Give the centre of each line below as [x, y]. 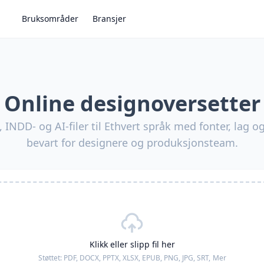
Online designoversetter [132, 103]
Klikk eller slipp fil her [132, 244]
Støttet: [51, 258]
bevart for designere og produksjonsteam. [132, 143]
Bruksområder [50, 19]
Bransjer [109, 19]
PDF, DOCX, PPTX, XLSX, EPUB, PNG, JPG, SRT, [137, 258]
